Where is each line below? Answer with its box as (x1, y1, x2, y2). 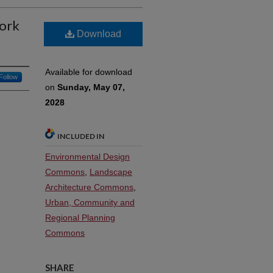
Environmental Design (45, 151, 130, 161)
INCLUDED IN (57, 131, 104, 141)
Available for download (45, 66, 132, 77)
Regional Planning (45, 212, 115, 222)
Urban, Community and (45, 197, 135, 207)
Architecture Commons (45, 182, 133, 192)
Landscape (90, 166, 132, 177)
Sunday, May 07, (57, 82, 125, 92)
